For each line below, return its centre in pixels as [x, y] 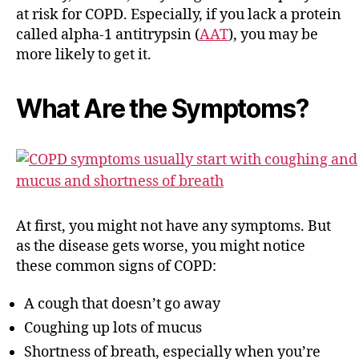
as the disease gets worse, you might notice [161, 246]
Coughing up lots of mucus [113, 328]
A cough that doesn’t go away [122, 304]
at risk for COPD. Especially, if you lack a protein [179, 14]
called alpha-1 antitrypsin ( [108, 34]
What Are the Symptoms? [162, 108]
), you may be [273, 34]
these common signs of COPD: [116, 266]
